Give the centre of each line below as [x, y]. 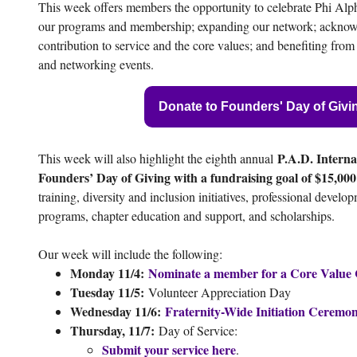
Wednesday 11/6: [118, 311]
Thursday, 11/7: [114, 330]
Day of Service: [200, 330]
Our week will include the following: [130, 254]
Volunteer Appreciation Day [220, 292]
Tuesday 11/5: [109, 292]
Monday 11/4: [109, 273]
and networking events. [96, 64]
